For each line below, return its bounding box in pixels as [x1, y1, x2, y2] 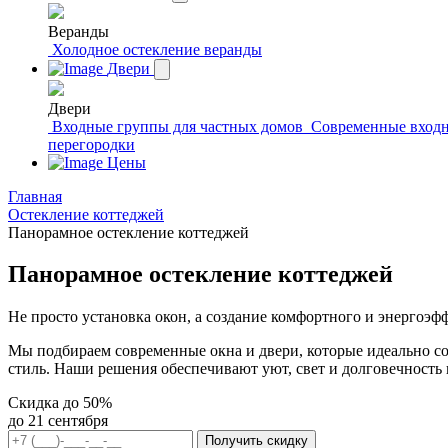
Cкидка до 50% [8, 394, 112, 412]
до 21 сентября [8, 412, 108, 430]
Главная [8, 187, 62, 205]
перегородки [48, 135, 135, 153]
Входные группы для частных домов [52, 117, 303, 135]
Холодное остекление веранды [52, 40, 262, 58]
